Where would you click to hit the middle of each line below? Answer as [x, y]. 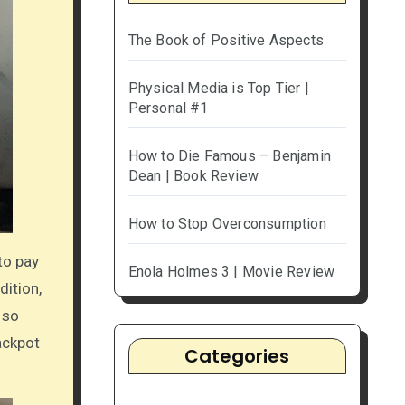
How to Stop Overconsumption [227, 224]
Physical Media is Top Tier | [219, 89]
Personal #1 [168, 108]
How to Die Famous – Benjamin [230, 156]
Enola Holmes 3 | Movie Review [231, 272]
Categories [237, 357]
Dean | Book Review [193, 176]
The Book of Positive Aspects [226, 41]
